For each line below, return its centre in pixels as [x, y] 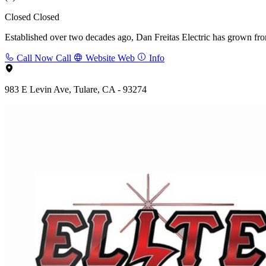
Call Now [35, 58]
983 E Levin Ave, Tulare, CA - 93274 [76, 89]
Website [100, 58]
